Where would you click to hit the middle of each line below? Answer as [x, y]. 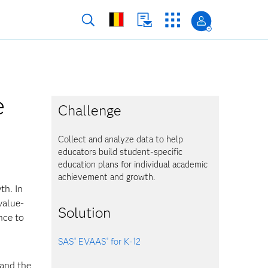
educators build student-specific [121, 152]
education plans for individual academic [133, 165]
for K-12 [125, 241]
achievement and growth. [107, 177]
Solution [85, 212]
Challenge [90, 110]
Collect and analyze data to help [121, 139]
